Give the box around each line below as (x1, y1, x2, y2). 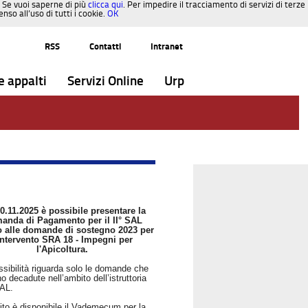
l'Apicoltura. (36, 243, 89, 254)
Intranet (151, 41, 183, 52)
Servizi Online (67, 73, 144, 89)
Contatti (89, 41, 121, 52)
